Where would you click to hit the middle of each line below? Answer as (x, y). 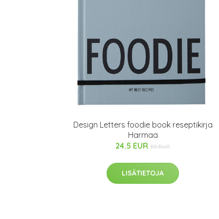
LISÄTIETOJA (143, 173)
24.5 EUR (133, 146)
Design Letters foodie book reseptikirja (143, 125)
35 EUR (160, 147)
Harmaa (143, 135)
